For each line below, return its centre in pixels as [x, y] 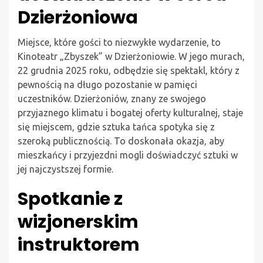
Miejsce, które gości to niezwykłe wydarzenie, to [119, 42]
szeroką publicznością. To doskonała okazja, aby [121, 141]
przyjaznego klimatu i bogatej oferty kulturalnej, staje [130, 112]
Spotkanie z [70, 199]
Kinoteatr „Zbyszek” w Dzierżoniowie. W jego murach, [131, 56]
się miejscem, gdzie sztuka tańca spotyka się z [116, 127]
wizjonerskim [78, 222]
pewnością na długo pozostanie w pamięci [107, 84]
